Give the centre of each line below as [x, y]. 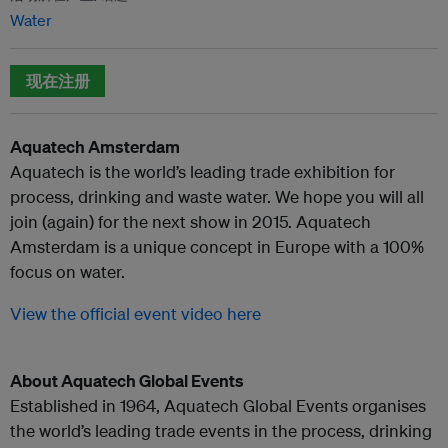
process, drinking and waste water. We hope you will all [217, 196]
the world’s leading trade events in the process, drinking [221, 430]
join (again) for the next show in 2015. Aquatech [190, 221]
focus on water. [67, 271]
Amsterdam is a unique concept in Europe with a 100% [217, 246]
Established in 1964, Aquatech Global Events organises [218, 405]
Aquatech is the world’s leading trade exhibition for [202, 171]
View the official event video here [135, 313]
